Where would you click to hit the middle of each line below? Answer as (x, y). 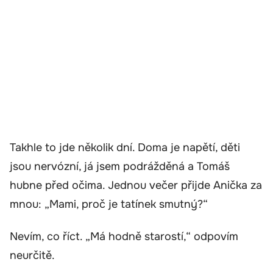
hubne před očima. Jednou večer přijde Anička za (136, 185)
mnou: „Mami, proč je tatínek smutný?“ (109, 204)
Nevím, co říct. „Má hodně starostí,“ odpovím (124, 237)
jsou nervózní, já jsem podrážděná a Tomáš (120, 166)
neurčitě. (32, 256)
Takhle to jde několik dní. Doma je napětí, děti (125, 147)
